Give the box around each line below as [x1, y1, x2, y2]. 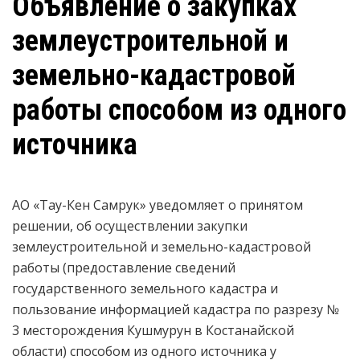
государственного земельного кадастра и [12, 280, 278, 297]
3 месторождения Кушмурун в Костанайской [12, 321, 294, 339]
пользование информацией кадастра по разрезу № [12, 301, 339, 318]
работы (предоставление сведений [12, 259, 235, 276]
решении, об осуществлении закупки [12, 217, 247, 235]
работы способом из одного [12, 93, 346, 127]
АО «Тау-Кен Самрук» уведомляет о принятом [12, 196, 303, 214]
